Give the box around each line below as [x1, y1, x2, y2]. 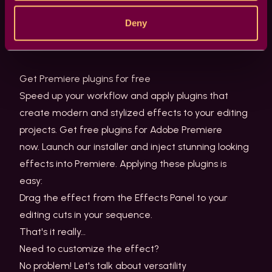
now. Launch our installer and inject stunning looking [19, 141, 249, 152]
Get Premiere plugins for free [19, 73, 153, 84]
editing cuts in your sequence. [19, 209, 155, 220]
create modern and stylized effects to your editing [19, 107, 248, 118]
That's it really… [19, 226, 90, 237]
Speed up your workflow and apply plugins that [19, 90, 228, 101]
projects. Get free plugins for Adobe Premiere [19, 124, 222, 135]
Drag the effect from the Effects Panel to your [19, 192, 228, 203]
